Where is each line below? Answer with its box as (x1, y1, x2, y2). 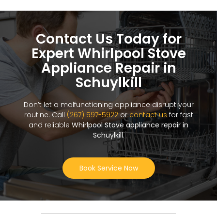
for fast (167, 110, 193, 120)
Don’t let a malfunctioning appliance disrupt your (23, 100, 194, 110)
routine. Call (24, 110, 67, 120)
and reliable (29, 120, 72, 130)
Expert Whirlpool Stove (31, 44, 186, 63)
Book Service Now (79, 163, 138, 173)
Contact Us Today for (35, 30, 182, 49)
